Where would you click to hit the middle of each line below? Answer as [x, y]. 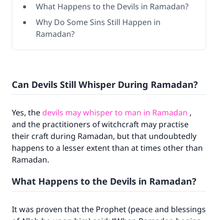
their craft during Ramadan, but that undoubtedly [104, 136]
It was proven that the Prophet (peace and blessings [109, 209]
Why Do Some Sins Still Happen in [98, 22]
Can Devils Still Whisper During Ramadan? [105, 84]
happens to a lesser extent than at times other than [107, 148]
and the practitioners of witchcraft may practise [100, 124]
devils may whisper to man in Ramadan [115, 112]
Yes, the [27, 112]
